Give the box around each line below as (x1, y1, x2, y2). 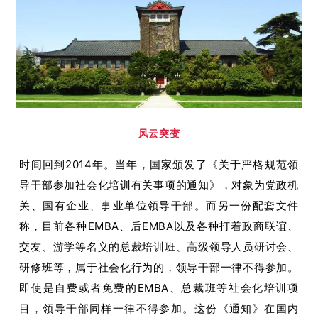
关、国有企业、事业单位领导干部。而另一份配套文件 (19, 198, 299, 212)
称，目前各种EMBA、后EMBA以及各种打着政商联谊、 (19, 219, 299, 233)
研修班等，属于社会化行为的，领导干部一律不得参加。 (19, 260, 299, 274)
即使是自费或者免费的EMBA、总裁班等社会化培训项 (19, 280, 299, 295)
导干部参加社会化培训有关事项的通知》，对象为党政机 (19, 177, 299, 192)
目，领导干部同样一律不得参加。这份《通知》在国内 (19, 301, 299, 315)
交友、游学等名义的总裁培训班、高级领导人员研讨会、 (19, 239, 299, 253)
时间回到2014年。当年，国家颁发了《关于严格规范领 (19, 157, 299, 171)
